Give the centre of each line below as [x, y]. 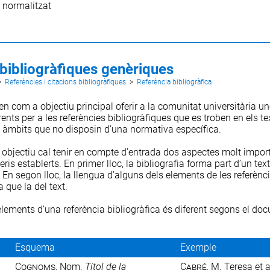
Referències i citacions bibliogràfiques [65, 82]
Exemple [199, 247]
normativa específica [174, 129]
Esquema [35, 247]
